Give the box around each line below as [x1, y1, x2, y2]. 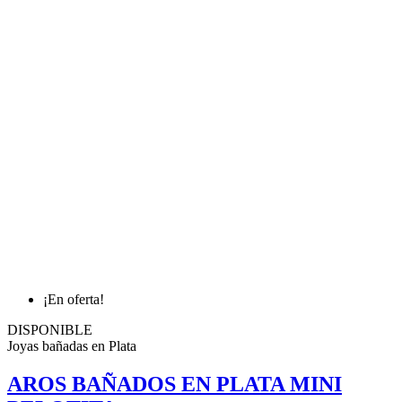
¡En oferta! [43, 291, 104, 307]
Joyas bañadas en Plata [7, 337, 136, 354]
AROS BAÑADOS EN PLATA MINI [7, 371, 342, 396]
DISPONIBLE [7, 321, 92, 337]
